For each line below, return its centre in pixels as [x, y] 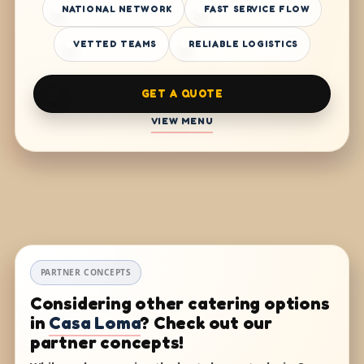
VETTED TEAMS [115, 44]
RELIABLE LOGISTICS [243, 44]
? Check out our [207, 323]
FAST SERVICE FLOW [257, 9]
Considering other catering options [180, 303]
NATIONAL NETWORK [117, 9]
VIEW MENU [182, 121]
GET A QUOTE [182, 94]
